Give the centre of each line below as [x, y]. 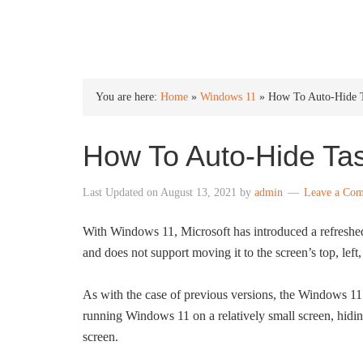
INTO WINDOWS [168, 26]
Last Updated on [122, 192]
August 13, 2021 [199, 192]
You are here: [128, 97]
